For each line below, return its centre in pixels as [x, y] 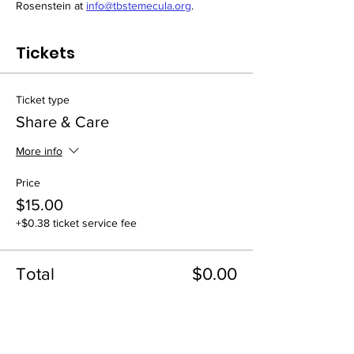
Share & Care [62, 122]
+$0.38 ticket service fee [76, 223]
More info [39, 151]
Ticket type [43, 100]
